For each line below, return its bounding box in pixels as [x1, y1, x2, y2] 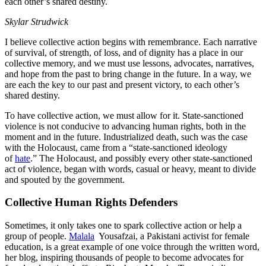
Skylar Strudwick [5, 16, 68, 27]
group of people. [5, 230, 69, 241]
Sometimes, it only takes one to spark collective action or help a [5, 220, 242, 230]
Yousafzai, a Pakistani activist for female [94, 230, 249, 241]
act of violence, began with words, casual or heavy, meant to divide [5, 163, 256, 174]
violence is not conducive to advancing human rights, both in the [5, 121, 246, 131]
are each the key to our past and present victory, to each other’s [5, 79, 239, 90]
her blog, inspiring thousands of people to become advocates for [5, 252, 243, 262]
